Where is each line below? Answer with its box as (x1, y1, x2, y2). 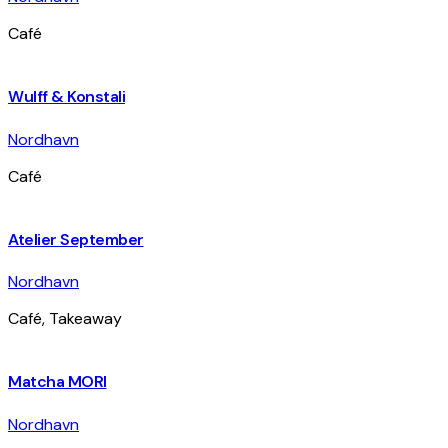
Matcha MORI (8, 371, 107, 393)
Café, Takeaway (8, 308, 122, 330)
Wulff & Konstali (8, 86, 125, 108)
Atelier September (8, 228, 144, 250)
